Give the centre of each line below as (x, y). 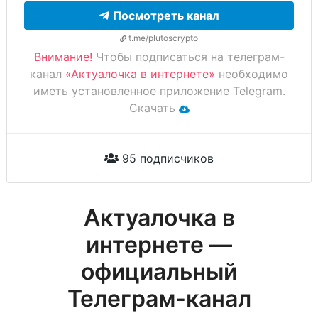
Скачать (154, 108)
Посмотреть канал (166, 16)
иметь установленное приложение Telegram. (159, 91)
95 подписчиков (166, 159)
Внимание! (63, 57)
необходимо (252, 74)
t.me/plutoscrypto (162, 38)
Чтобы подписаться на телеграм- (188, 57)
